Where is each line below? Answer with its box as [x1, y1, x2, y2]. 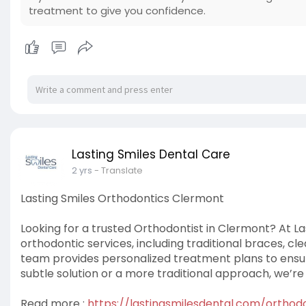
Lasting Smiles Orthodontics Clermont [20, 191, 224, 207]
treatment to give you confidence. [29, 3, 206, 18]
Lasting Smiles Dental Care [72, 146, 230, 163]
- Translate [94, 164, 143, 178]
